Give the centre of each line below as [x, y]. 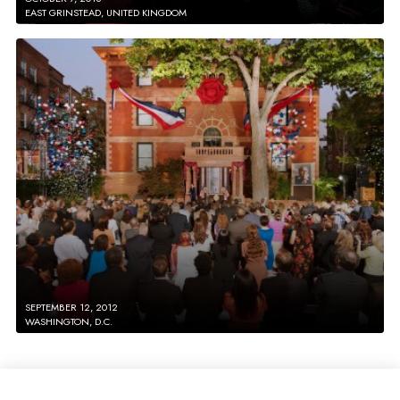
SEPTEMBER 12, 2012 [71, 307]
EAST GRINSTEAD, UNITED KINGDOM [106, 12]
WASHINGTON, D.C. [69, 321]
